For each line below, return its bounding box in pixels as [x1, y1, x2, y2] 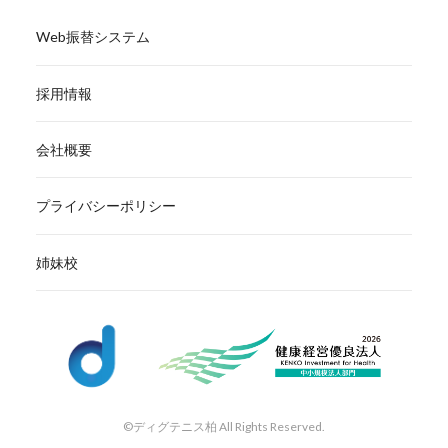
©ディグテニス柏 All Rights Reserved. [123, 419, 325, 434]
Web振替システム [35, 28, 150, 46]
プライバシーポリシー [35, 197, 176, 215]
